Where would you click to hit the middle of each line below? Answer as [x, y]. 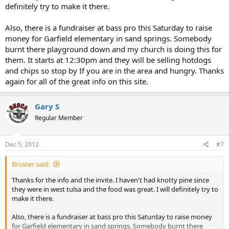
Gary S [47, 106]
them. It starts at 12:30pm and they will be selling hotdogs [108, 60]
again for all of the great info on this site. [77, 81]
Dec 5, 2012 [22, 144]
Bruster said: [31, 164]
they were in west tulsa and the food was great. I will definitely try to [115, 189]
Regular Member [59, 118]
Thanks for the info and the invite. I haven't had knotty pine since [110, 180]
